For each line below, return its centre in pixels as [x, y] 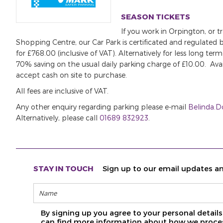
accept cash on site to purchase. [71, 75]
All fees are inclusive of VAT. [62, 91]
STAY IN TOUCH [63, 168]
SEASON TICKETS [156, 16]
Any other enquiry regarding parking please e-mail [102, 107]
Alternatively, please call [58, 118]
